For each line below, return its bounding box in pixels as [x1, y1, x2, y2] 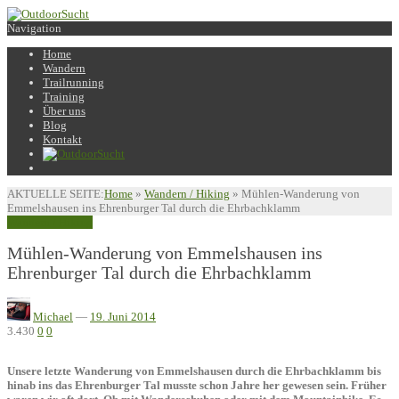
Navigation [7, 21, 61, 35]
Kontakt [43, 133, 82, 146]
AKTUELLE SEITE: [7, 187, 104, 200]
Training [43, 90, 85, 103]
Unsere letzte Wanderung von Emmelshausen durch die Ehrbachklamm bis [7, 364, 381, 379]
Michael [33, 310, 73, 324]
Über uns [43, 104, 85, 118]
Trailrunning [43, 76, 104, 89]
